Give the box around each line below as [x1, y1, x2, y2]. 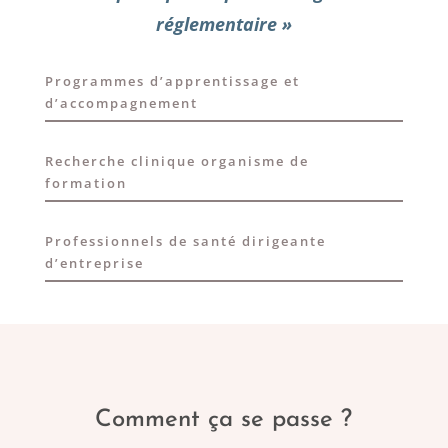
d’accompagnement [44, 93, 198, 112]
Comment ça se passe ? [95, 407, 353, 432]
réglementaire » [155, 11, 292, 36]
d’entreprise [44, 253, 144, 272]
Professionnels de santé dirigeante [44, 231, 326, 250]
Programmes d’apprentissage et [44, 71, 300, 90]
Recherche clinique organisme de [44, 151, 309, 170]
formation [44, 173, 127, 192]
